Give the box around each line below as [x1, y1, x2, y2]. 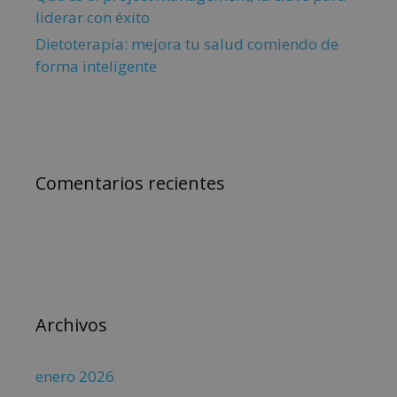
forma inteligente [35, 56, 157, 77]
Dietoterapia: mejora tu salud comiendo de [35, 34, 339, 55]
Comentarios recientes [35, 171, 225, 196]
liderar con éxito [35, 7, 150, 28]
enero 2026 [35, 366, 114, 387]
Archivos [35, 313, 107, 338]
